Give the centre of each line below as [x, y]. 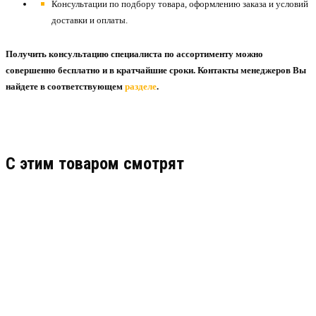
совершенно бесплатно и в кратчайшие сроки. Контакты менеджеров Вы [156, 70]
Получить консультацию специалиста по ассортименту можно [134, 54]
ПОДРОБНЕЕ [245, 300]
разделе [141, 86]
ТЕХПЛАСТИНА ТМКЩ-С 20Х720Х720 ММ [143, 235]
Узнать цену [60, 278]
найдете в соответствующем [65, 86]
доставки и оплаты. [90, 20]
